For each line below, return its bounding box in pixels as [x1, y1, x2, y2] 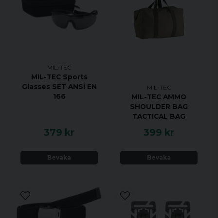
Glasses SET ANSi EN [21, 82, 97, 91]
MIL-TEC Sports [31, 73, 88, 81]
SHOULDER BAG [130, 102, 188, 110]
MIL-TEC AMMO [131, 92, 186, 101]
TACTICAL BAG [132, 112, 185, 120]
